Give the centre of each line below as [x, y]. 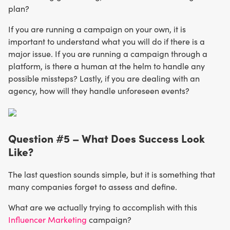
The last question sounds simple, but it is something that [112, 175]
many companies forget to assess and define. [93, 187]
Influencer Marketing [49, 220]
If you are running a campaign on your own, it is [97, 29]
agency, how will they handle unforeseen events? [99, 90]
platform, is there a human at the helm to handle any [107, 66]
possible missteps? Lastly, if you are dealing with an [104, 78]
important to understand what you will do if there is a [107, 41]
